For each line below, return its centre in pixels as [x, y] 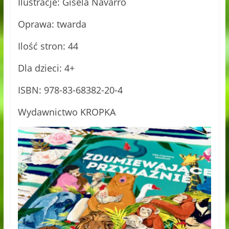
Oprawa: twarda [52, 24]
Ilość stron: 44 [48, 46]
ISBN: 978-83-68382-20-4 [70, 90]
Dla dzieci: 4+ [46, 68]
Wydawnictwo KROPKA [66, 112]
